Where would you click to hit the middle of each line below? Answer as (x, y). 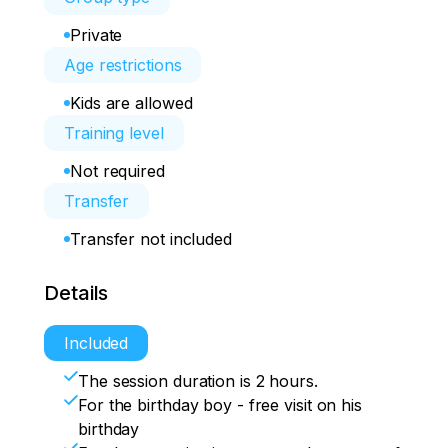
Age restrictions (123, 65)
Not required (117, 171)
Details (76, 293)
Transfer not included (151, 239)
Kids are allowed (131, 103)
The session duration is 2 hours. (198, 381)
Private (96, 35)
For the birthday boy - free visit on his (220, 405)
